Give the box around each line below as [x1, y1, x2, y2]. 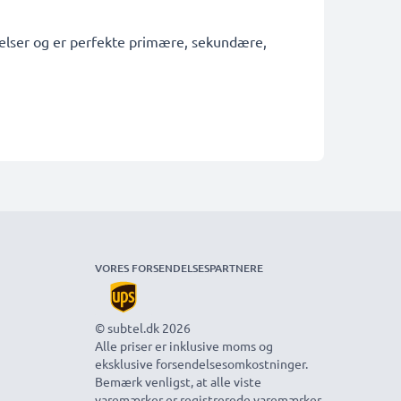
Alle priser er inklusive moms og [95, 337, 273, 354]
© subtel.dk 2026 [95, 320, 191, 336]
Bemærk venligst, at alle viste [95, 373, 261, 389]
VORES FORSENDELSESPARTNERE [95, 260, 263, 276]
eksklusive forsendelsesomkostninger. [95, 355, 308, 371]
